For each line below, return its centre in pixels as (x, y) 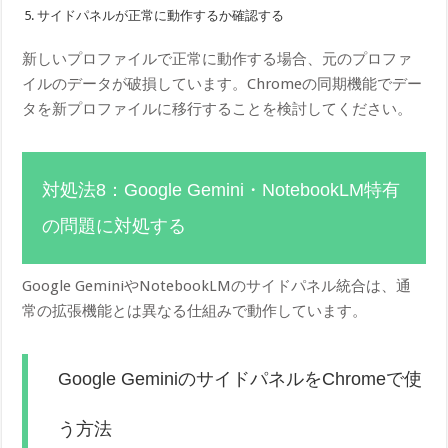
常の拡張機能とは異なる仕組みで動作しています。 (195, 310)
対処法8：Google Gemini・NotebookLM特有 (221, 189)
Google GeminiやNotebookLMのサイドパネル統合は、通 (217, 285)
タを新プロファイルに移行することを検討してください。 (217, 108)
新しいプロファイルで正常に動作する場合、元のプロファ (217, 58)
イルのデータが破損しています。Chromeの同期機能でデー (222, 83)
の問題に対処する (114, 225)
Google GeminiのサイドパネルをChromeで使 (240, 378)
